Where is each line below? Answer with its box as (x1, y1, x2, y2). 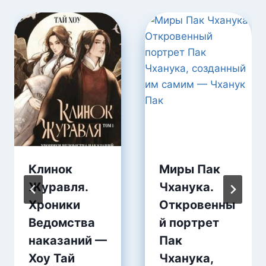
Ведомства (28, 216, 95, 230)
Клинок (28, 162, 72, 177)
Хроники (28, 198, 80, 213)
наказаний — (28, 233, 107, 248)
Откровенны (159, 198, 235, 213)
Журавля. (28, 180, 88, 195)
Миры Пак (159, 162, 220, 177)
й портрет (159, 216, 219, 230)
